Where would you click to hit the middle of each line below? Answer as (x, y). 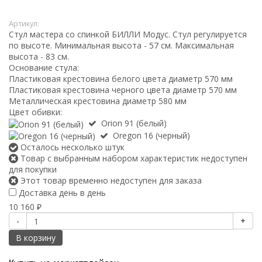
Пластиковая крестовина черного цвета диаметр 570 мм (123, 89)
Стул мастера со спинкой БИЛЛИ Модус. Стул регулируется (128, 34)
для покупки (33, 170)
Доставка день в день (61, 193)
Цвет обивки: (35, 112)
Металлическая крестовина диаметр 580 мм (98, 101)
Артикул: (24, 23)
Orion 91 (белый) (134, 123)
